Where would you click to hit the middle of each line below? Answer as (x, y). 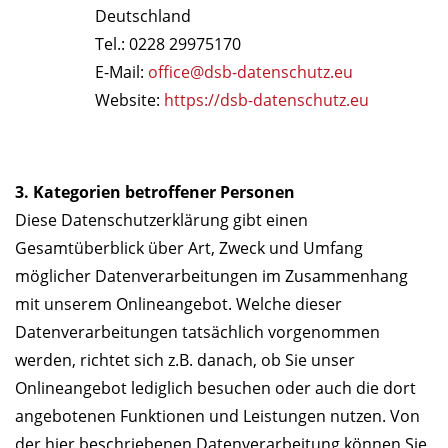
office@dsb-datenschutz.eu (250, 72)
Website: (129, 100)
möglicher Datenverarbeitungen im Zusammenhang (211, 276)
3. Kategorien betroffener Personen (155, 192)
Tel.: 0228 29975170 (168, 44)
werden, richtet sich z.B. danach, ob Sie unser (185, 360)
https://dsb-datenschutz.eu (266, 100)
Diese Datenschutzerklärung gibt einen (161, 220)
